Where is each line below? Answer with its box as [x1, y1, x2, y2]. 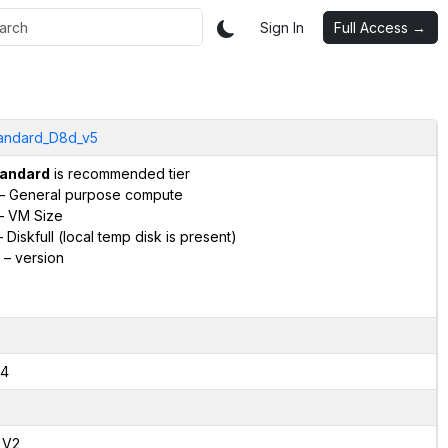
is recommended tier [49, 164, 190, 182]
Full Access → [334, 18, 426, 36]
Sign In [260, 18, 304, 36]
